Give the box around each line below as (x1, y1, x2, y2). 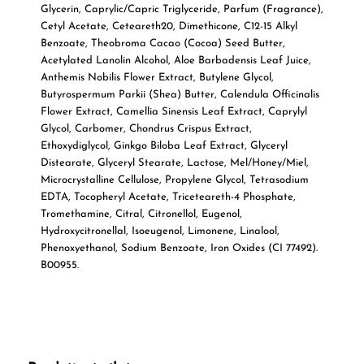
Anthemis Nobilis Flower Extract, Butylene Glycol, (40, 71, 274, 83)
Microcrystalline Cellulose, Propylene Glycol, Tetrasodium (40, 174, 309, 185)
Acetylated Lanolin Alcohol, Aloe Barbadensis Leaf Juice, (40, 54, 311, 66)
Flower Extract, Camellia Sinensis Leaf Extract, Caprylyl (40, 106, 307, 117)
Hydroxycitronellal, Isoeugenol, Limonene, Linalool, (40, 225, 279, 236)
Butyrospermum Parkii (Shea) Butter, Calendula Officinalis (40, 89, 319, 100)
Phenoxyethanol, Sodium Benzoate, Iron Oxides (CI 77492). (40, 242, 318, 253)
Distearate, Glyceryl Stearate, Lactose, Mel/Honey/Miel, (40, 157, 309, 168)
